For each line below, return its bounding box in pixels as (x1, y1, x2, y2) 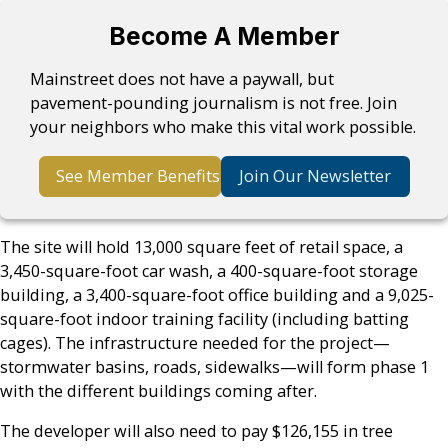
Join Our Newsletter (239, 165, 391, 188)
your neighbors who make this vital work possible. (30, 116, 417, 139)
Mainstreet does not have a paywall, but (30, 68, 335, 91)
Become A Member (108, 21, 340, 52)
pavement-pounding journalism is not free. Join (30, 92, 398, 115)
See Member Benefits (55, 165, 220, 188)
